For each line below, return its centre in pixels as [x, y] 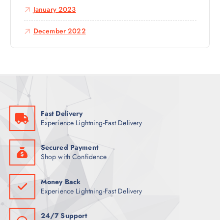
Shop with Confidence [74, 157]
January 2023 [55, 10]
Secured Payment [69, 148]
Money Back [61, 181]
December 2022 [59, 31]
